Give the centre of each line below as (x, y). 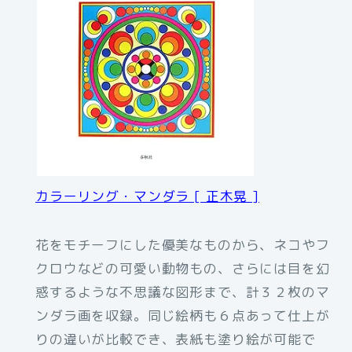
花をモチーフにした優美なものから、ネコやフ (183, 245)
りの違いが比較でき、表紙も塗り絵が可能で (176, 339)
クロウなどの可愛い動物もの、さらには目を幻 (183, 269)
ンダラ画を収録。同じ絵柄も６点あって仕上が (183, 316)
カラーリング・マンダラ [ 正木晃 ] (147, 196)
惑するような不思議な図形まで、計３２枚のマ (183, 292)
